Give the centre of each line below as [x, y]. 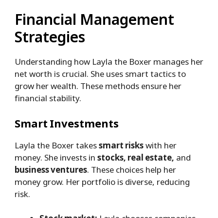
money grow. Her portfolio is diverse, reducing [102, 182]
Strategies [50, 37]
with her [160, 145]
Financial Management [94, 19]
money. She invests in [56, 157]
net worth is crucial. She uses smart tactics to [100, 74]
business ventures [51, 169]
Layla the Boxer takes [57, 145]
